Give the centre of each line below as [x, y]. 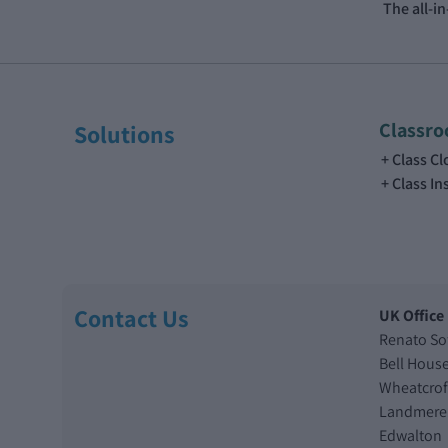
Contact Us [131, 317]
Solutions [124, 133]
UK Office [411, 315]
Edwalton [410, 435]
